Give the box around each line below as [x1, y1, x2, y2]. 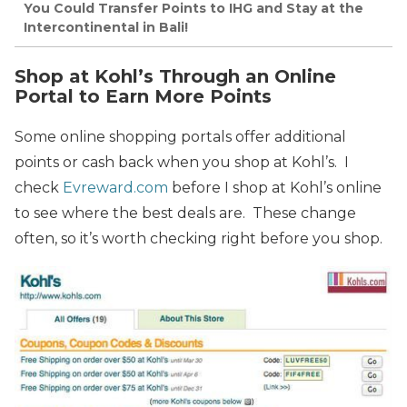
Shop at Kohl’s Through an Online [15, 65, 336, 87]
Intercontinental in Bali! [24, 18, 188, 35]
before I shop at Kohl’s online [168, 178, 382, 196]
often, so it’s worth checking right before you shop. [15, 229, 382, 247]
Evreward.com [63, 178, 168, 196]
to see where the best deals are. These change [15, 203, 356, 222]
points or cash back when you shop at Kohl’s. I [15, 153, 349, 171]
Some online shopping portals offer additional [15, 127, 346, 145]
